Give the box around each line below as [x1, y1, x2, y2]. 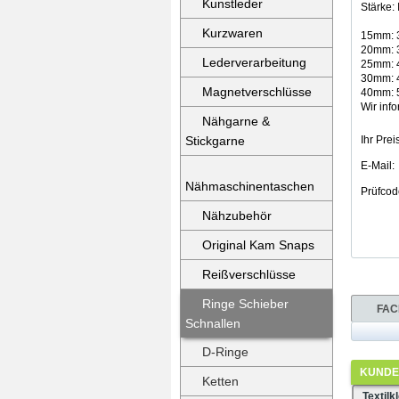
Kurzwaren [202, 26, 263, 40]
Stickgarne [185, 134, 245, 148]
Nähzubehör [202, 208, 272, 223]
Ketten [202, 374, 239, 388]
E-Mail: [361, 159, 395, 172]
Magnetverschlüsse [202, 85, 312, 99]
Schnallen [185, 316, 240, 330]
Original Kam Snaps [202, 238, 314, 252]
